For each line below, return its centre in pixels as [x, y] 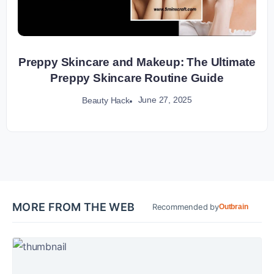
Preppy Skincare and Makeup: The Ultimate [137, 62]
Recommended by [185, 206]
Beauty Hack [106, 100]
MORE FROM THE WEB [74, 207]
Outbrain [234, 207]
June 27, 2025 [165, 100]
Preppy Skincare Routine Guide [137, 78]
